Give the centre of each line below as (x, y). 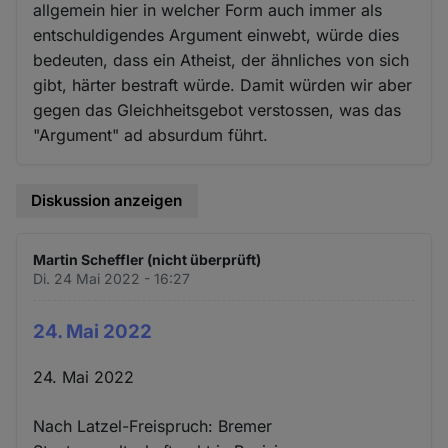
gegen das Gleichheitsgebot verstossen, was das (217, 110)
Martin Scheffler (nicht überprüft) (147, 259)
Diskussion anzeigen (107, 201)
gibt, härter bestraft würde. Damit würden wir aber (223, 85)
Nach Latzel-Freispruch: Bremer (153, 425)
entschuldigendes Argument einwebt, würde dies (216, 35)
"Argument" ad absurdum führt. (151, 135)
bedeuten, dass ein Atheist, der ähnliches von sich (221, 60)
